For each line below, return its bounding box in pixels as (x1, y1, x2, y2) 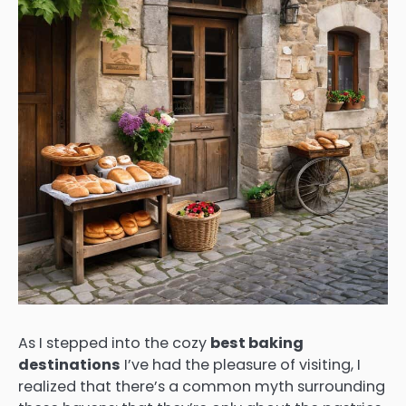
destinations (18, 354, 121, 375)
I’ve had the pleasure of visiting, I (121, 354, 361, 375)
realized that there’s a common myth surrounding (18, 376, 385, 397)
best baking (210, 333, 304, 353)
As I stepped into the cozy (18, 333, 210, 353)
